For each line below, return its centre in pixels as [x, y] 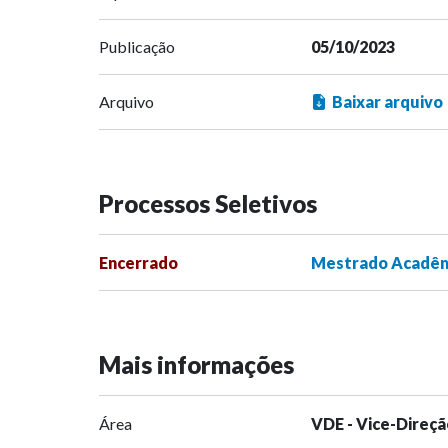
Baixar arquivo [387, 102]
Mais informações [196, 365]
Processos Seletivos [208, 204]
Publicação [137, 47]
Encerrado [138, 263]
